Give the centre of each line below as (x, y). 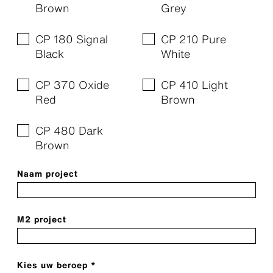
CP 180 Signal (72, 39)
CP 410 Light (194, 85)
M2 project (42, 219)
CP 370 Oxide (72, 85)
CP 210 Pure (193, 39)
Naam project (48, 173)
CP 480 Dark (69, 130)
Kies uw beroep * (57, 265)
